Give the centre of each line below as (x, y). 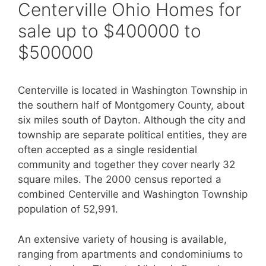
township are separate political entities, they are (132, 135)
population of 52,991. (68, 209)
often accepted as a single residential (107, 150)
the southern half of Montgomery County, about (131, 105)
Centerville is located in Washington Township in (133, 91)
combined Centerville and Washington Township (133, 194)
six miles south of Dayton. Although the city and (132, 120)
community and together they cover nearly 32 (126, 165)
